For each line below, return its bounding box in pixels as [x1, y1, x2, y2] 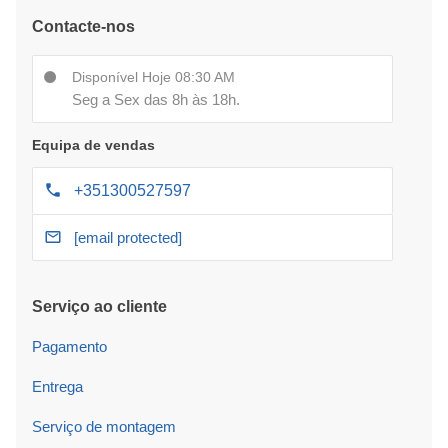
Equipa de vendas [32, 137, 155, 154]
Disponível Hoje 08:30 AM [72, 69, 235, 86]
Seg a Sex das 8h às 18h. [72, 91, 240, 109]
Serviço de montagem [32, 418, 176, 436]
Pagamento [32, 338, 107, 356]
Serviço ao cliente [32, 298, 167, 316]
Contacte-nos [32, 18, 135, 36]
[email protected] [74, 229, 182, 247]
